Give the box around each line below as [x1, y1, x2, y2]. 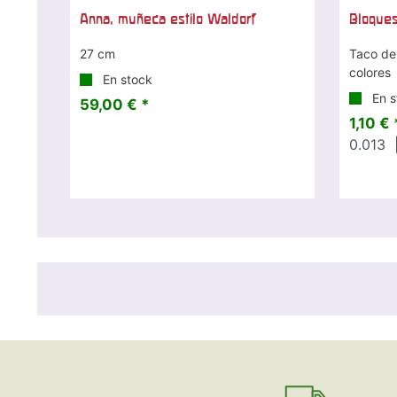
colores [348, 64, 391, 80]
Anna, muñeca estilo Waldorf [80, 10, 257, 27]
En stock [99, 71, 153, 87]
